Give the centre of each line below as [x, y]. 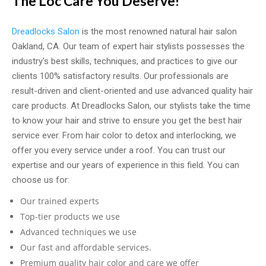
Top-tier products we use [70, 216]
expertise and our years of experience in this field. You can [126, 165]
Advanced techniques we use [80, 232]
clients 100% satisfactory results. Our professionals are [120, 76]
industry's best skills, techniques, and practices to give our [125, 61]
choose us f [36, 180]
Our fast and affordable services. [87, 247]
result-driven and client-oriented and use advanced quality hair [132, 91]
